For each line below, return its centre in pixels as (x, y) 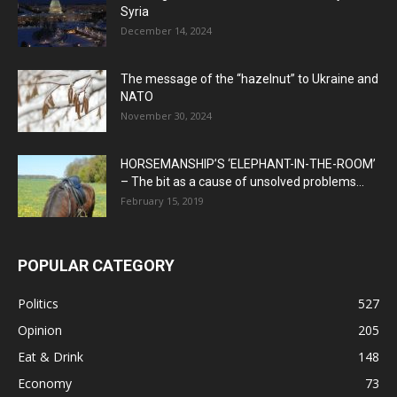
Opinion (40, 331)
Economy (45, 384)
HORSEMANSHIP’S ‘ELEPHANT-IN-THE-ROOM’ (248, 164)
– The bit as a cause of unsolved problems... (242, 182)
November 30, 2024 (166, 116)
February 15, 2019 (162, 201)
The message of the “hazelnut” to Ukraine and (249, 79)
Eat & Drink (51, 357)
